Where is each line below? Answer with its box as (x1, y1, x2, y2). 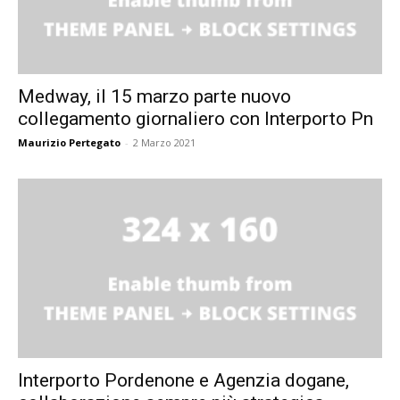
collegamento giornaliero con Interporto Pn (18, 107, 373, 129)
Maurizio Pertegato (18, 135, 121, 149)
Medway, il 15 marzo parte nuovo (18, 85, 291, 107)
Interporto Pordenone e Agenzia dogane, (18, 370, 349, 392)
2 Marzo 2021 (133, 135, 196, 149)
